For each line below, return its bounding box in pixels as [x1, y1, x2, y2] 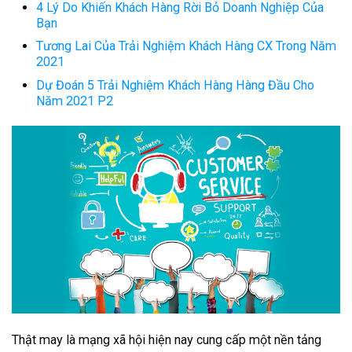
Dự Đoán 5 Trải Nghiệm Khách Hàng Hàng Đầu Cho [36, 78, 314, 93]
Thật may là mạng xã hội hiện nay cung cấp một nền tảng [12, 332, 321, 347]
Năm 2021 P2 [36, 93, 113, 109]
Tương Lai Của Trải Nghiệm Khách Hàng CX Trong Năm [36, 38, 336, 54]
